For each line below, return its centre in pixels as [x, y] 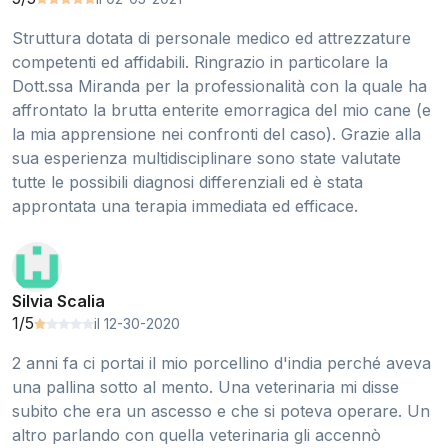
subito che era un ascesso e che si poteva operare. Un [221, 411]
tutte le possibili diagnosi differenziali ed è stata [187, 182]
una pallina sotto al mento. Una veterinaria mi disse [205, 387]
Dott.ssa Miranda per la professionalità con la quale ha [219, 86]
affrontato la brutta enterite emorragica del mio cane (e [221, 110]
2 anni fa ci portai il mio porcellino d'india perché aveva [221, 363]
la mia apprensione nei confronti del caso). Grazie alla [216, 134]
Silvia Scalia [58, 301]
